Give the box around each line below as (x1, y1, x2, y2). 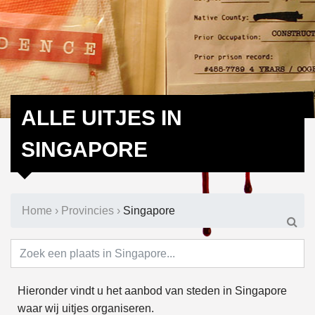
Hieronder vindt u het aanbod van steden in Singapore (18, 285, 287, 297)
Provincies (61, 205, 114, 217)
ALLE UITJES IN (21, 106, 182, 129)
